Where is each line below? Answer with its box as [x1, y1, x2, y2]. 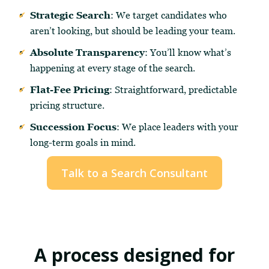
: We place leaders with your [116, 121, 238, 132]
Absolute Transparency [30, 47, 145, 58]
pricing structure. [30, 100, 104, 110]
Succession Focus [30, 121, 116, 132]
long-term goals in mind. [30, 137, 136, 148]
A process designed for [34, 243, 235, 267]
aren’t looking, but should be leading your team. [30, 25, 235, 36]
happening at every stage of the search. [30, 62, 195, 73]
